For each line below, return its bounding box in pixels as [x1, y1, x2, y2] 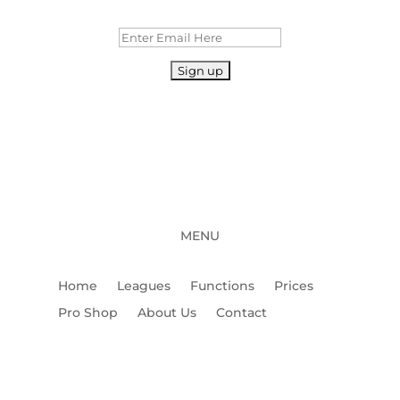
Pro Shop [57, 304, 118, 321]
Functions [189, 278, 254, 295]
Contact [215, 304, 267, 321]
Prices [273, 278, 313, 295]
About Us [137, 304, 196, 321]
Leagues [116, 278, 171, 295]
